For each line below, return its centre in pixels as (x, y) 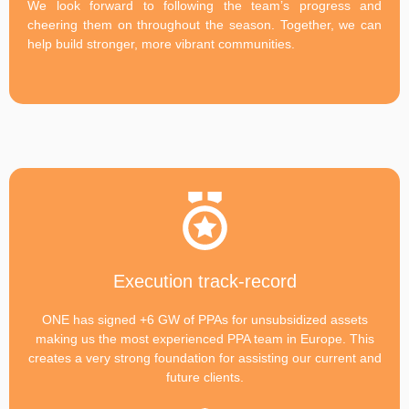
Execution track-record (204, 281)
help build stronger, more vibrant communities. (163, 43)
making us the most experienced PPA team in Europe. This (204, 338)
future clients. (204, 377)
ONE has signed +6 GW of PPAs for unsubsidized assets (204, 319)
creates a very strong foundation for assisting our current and (204, 357)
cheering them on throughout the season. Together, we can (204, 24)
